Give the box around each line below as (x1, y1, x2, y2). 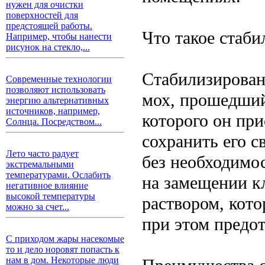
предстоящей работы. (6, 21, 92, 31)
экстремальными (6, 159, 74, 169)
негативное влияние (6, 180, 88, 190)
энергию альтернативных (6, 95, 109, 105)
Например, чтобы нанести (6, 31, 112, 41)
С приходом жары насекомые (6, 234, 124, 244)
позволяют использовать (6, 85, 105, 95)
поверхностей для (6, 10, 78, 20)
